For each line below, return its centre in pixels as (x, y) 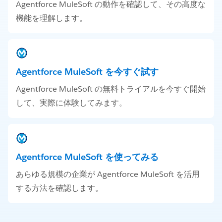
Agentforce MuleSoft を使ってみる (87, 157)
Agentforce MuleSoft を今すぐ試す (87, 72)
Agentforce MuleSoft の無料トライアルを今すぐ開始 (111, 89)
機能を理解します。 (52, 18)
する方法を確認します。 (59, 188)
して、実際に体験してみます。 (71, 103)
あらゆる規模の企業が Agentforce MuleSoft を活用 (108, 174)
